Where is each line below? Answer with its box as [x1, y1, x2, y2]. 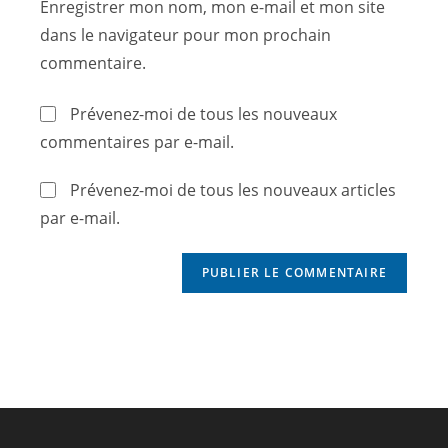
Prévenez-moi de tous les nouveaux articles [70, 178, 396, 201]
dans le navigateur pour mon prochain [40, 23, 331, 46]
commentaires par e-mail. [40, 130, 234, 153]
